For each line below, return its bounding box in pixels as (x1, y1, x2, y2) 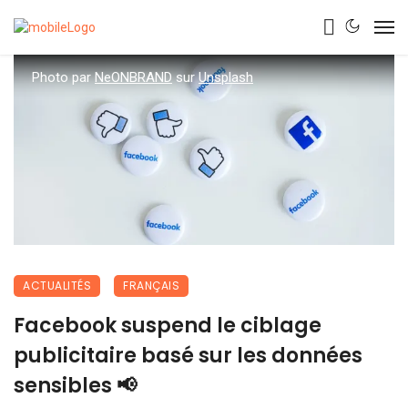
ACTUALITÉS (23, 278, 91, 293)
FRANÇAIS (123, 278, 179, 293)
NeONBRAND (95, 69, 172, 86)
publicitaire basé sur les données (14, 342, 362, 370)
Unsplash (199, 69, 253, 86)
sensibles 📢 (14, 372, 137, 400)
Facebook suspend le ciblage (14, 311, 321, 340)
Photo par (32, 69, 95, 86)
